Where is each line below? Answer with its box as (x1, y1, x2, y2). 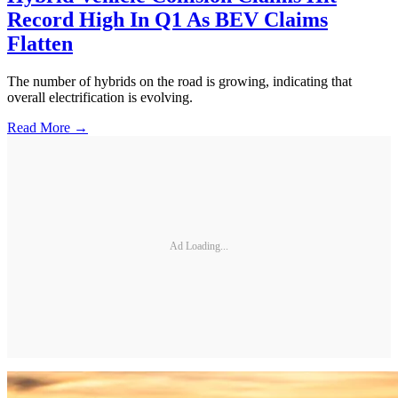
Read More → (7, 119, 88, 135)
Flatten (7, 31, 73, 55)
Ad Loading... (170, 240, 228, 253)
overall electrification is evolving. (7, 89, 193, 105)
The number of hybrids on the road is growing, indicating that (7, 73, 352, 89)
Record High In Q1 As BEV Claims (7, 7, 328, 31)
